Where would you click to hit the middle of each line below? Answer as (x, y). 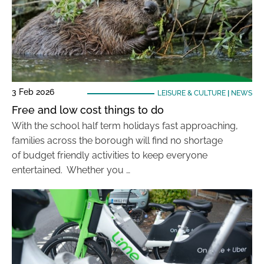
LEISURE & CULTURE (191, 93)
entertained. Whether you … (71, 170)
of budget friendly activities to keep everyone (110, 155)
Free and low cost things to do (88, 110)
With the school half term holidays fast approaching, (125, 126)
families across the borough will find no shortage (117, 141)
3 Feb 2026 (33, 92)
